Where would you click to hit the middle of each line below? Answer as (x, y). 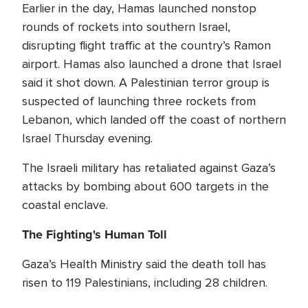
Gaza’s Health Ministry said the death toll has (144, 264)
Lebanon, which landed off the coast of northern (154, 120)
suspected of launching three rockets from (139, 101)
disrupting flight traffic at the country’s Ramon (146, 45)
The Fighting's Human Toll (95, 234)
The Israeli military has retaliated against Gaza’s (149, 168)
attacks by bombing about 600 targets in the (145, 186)
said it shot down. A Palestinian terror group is (146, 82)
